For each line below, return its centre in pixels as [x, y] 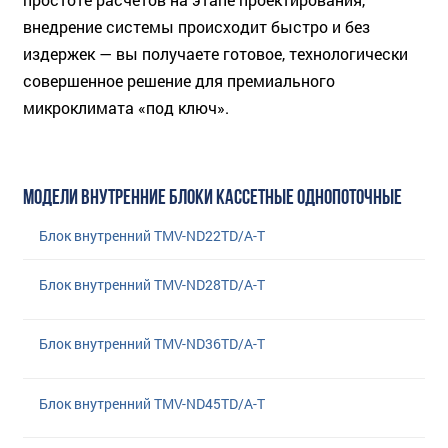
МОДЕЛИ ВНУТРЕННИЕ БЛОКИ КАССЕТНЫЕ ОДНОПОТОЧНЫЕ [212, 198]
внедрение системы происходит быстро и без [196, 26]
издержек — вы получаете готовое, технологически [215, 53]
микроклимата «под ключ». [126, 107]
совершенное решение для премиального [179, 80]
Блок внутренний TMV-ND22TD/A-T [152, 235]
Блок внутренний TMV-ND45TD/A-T [152, 403]
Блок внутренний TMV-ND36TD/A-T [152, 344]
